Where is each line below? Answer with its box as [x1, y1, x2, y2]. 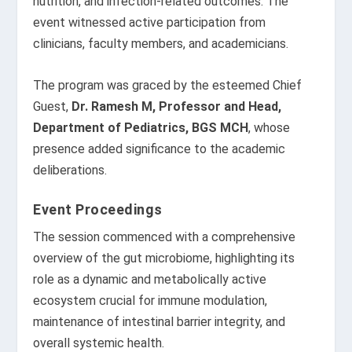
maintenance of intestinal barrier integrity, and [33, 314, 286, 330]
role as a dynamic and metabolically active [33, 272, 267, 288]
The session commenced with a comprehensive [33, 229, 296, 245]
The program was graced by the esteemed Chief [33, 77, 302, 93]
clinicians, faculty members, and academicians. [33, 36, 289, 51]
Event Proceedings [33, 201, 163, 218]
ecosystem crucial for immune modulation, [33, 293, 268, 309]
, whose [248, 119, 291, 135]
